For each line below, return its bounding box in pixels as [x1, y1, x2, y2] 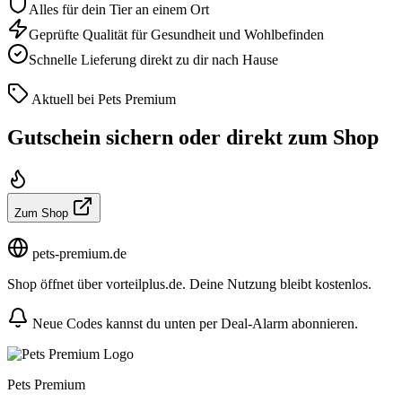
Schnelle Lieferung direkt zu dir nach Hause [29, 51, 278, 67]
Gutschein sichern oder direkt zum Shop [7, 125, 379, 149]
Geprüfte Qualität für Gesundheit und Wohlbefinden [29, 26, 324, 42]
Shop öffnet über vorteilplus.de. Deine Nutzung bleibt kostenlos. [7, 275, 371, 292]
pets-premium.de [29, 245, 127, 261]
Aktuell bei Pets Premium [29, 91, 176, 107]
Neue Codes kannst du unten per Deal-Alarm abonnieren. [29, 315, 358, 331]
